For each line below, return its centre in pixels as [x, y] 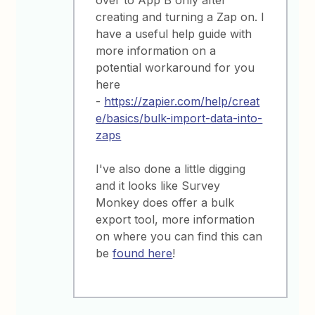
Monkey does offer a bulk [165, 202]
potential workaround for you [175, 67]
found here [143, 253]
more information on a [156, 50]
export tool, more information [175, 219]
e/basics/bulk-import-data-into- [179, 118]
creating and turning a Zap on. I [180, 17]
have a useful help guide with [174, 33]
